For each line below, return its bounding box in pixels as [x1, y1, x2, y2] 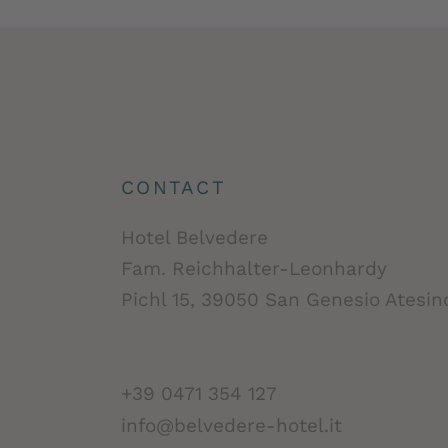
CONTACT [120, 176, 225, 199]
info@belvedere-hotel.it [120, 415, 342, 438]
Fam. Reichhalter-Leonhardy [120, 258, 387, 281]
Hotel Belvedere [120, 227, 268, 250]
